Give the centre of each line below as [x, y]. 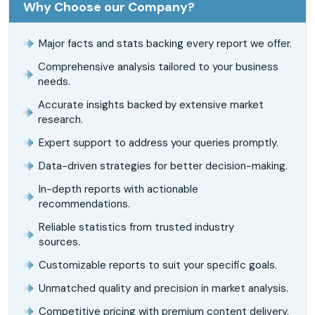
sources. [59, 242]
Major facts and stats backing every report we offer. [165, 43]
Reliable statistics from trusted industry [136, 227]
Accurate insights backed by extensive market [150, 104]
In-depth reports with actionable [118, 189]
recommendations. [84, 204]
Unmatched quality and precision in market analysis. [163, 288]
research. [60, 119]
